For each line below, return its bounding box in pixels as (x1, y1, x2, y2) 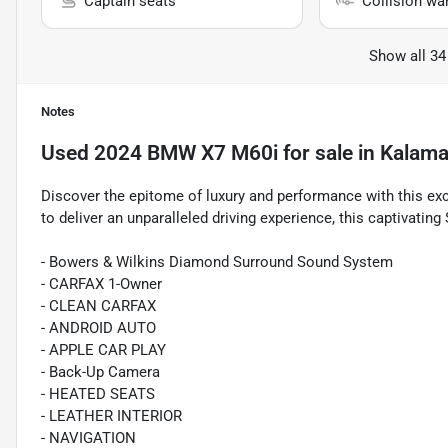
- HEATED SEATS (41, 385, 155, 404)
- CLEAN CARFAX (41, 297, 156, 316)
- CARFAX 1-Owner (41, 275, 162, 294)
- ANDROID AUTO (41, 319, 156, 338)
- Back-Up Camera (41, 363, 160, 382)
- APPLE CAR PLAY (41, 341, 166, 360)
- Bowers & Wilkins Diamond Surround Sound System (41, 253, 393, 272)
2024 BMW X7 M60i (94, 141, 278, 166)
